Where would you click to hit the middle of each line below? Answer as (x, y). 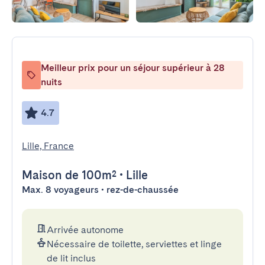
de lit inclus (71, 258)
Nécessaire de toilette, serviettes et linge (134, 244)
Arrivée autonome (85, 230)
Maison (42, 175)
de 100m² (89, 175)
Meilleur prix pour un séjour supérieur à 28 (133, 68)
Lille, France (48, 146)
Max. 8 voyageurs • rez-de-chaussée (100, 190)
